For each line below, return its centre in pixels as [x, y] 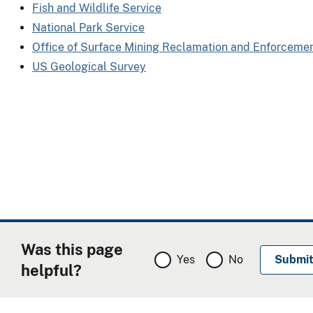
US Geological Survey [89, 66]
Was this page [72, 249]
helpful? [51, 270]
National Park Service [88, 27]
